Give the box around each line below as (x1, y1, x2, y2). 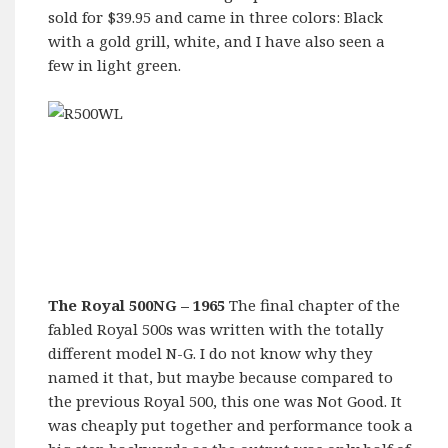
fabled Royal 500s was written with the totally (48, 319, 384, 340)
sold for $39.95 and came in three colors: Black (48, 7, 384, 28)
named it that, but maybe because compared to (48, 367, 394, 388)
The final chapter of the (225, 295, 401, 316)
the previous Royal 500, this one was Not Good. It (48, 391, 403, 412)
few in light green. (48, 55, 182, 76)
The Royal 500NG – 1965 (48, 295, 226, 316)
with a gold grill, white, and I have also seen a (48, 31, 386, 52)
